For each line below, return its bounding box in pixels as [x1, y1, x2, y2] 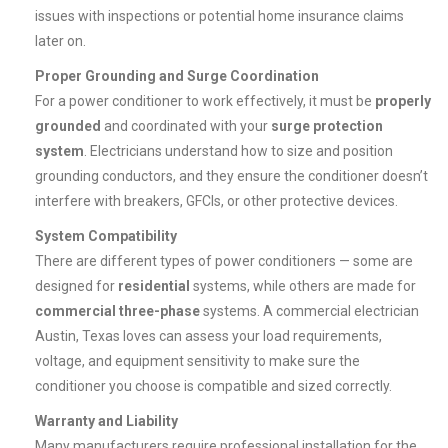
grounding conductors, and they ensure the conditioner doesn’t [35, 168, 428, 185]
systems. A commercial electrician [200, 303, 419, 320]
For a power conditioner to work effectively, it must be [35, 93, 375, 110]
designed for [35, 278, 118, 295]
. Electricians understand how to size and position [84, 143, 393, 160]
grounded [35, 118, 101, 135]
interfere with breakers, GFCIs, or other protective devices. [35, 193, 398, 210]
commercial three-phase [35, 303, 200, 320]
